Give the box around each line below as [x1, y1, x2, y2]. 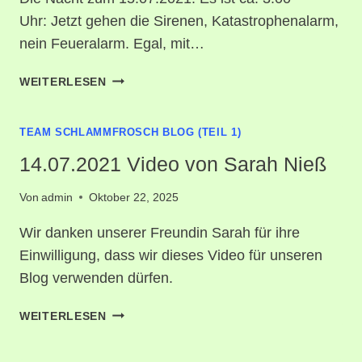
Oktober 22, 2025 [89, 190, 179, 204]
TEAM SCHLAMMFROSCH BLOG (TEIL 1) [19, 126, 242, 138]
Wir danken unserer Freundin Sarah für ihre [19, 224, 300, 241]
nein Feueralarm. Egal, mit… [19, 35, 204, 52]
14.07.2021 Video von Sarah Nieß [19, 152, 326, 175]
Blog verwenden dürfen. [19, 269, 173, 286]
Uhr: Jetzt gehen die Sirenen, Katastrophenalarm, [19, 12, 339, 29]
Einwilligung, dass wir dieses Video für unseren [19, 246, 322, 263]
